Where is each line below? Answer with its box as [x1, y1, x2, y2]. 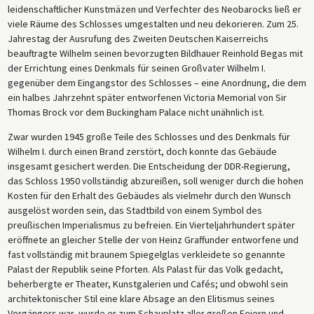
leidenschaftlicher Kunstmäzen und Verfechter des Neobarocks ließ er [7, 2, 301, 15]
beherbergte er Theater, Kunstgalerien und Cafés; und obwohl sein [7, 277, 288, 290]
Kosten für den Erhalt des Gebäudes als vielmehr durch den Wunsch [7, 189, 291, 202]
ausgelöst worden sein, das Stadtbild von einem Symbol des [7, 203, 262, 217]
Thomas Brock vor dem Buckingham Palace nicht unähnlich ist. [7, 105, 264, 118]
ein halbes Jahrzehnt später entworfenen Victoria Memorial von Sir [7, 90, 287, 104]
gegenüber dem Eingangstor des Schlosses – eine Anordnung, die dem [7, 76, 306, 89]
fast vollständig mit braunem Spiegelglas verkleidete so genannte [7, 247, 285, 261]
